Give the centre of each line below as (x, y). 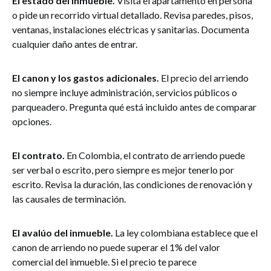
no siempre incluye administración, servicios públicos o (125, 92)
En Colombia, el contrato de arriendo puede (155, 155)
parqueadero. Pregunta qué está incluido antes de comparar (134, 107)
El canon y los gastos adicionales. (86, 78)
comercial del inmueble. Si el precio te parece (104, 262)
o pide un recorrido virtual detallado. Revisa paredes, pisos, (132, 15)
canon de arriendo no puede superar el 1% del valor (116, 247)
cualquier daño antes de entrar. (75, 44)
